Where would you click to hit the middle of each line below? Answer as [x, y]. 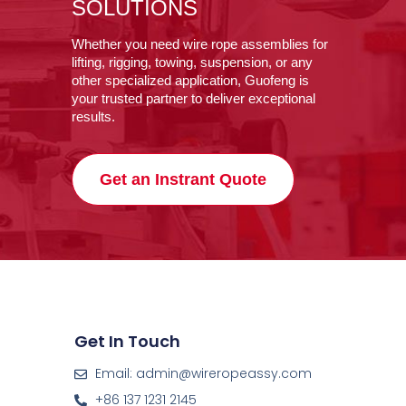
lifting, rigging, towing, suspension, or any [192, 63]
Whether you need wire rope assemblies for [200, 45]
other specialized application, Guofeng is [190, 81]
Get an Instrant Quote [183, 180]
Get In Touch [128, 342]
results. [93, 117]
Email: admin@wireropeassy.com [203, 374]
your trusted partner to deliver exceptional [193, 99]
